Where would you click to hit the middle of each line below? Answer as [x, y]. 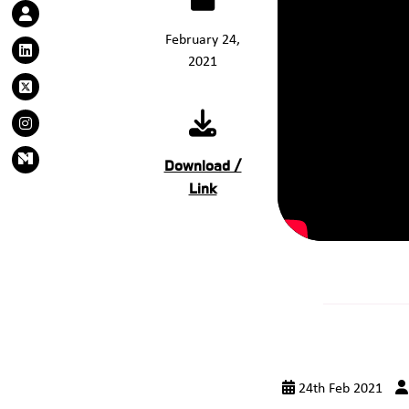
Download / [203, 166]
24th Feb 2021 [339, 389]
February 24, [203, 40]
